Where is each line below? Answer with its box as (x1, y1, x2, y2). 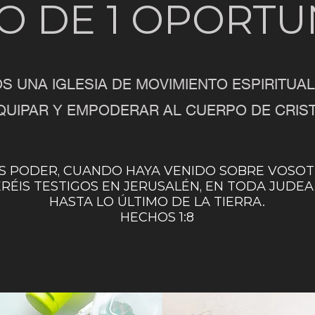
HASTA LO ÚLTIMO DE (49, 194, 194, 210)
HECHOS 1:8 (120, 210, 194, 225)
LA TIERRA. (194, 194, 265, 210)
